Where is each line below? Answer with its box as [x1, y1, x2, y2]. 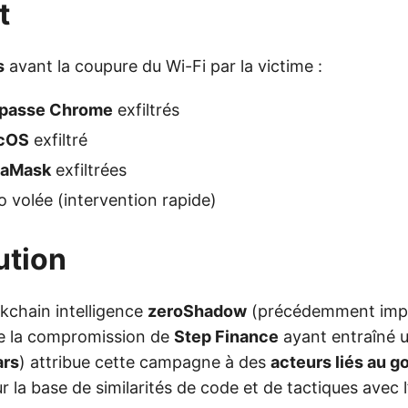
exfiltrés [113, 100, 179, 120]
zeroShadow [148, 301, 247, 321]
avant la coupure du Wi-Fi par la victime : [5, 56, 322, 76]
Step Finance [174, 327, 279, 347]
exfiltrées [51, 160, 127, 180]
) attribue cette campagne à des [19, 352, 270, 372]
